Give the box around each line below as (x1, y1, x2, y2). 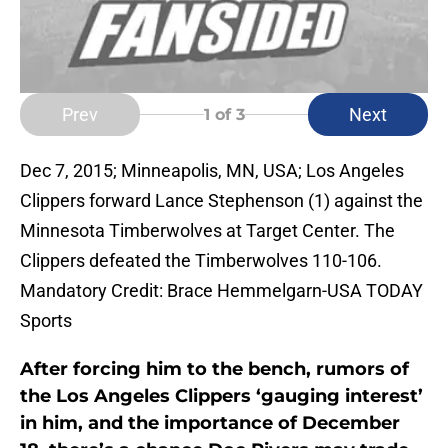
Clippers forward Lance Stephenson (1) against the (20, 190, 423, 212)
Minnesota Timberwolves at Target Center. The (20, 220, 395, 242)
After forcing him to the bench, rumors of (20, 358, 409, 381)
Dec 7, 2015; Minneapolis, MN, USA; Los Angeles (20, 160, 404, 182)
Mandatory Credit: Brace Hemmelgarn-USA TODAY (20, 280, 423, 302)
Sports (20, 310, 72, 332)
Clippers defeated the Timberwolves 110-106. (20, 250, 382, 272)
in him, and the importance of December (20, 412, 400, 435)
